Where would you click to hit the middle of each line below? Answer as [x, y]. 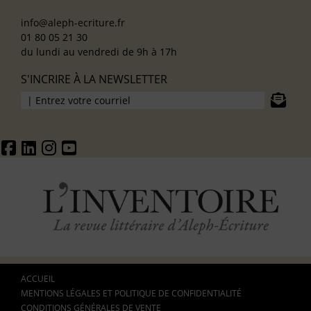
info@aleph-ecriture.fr [73, 23]
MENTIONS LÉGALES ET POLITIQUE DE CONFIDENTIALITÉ [131, 294]
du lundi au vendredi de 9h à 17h [99, 52]
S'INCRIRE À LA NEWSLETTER [94, 79]
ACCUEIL [38, 279]
